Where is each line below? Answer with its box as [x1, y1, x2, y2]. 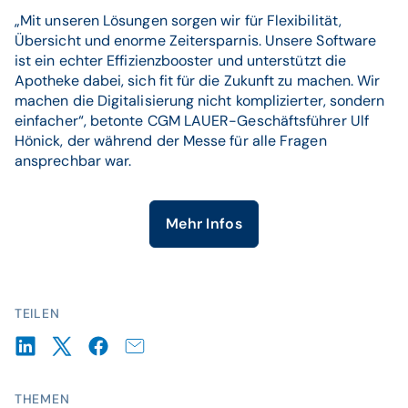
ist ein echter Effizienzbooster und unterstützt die [15, 51, 347, 70]
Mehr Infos [165, 214, 243, 233]
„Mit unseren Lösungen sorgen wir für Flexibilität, [15, 11, 342, 30]
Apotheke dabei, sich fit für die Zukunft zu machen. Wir [15, 71, 381, 90]
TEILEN [15, 305, 60, 321]
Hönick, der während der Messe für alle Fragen [15, 131, 327, 150]
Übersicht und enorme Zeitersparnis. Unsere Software [15, 31, 377, 50]
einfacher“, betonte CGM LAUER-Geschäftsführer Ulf [15, 111, 369, 130]
